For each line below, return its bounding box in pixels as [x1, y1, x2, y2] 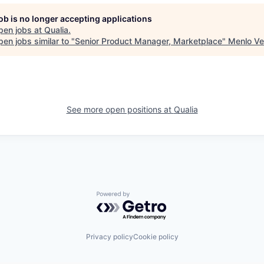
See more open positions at [66, 104, 174, 114]
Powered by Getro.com [96, 191, 200, 203]
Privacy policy [85, 232, 133, 241]
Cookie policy [133, 232, 179, 241]
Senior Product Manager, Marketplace [75, 36, 222, 46]
